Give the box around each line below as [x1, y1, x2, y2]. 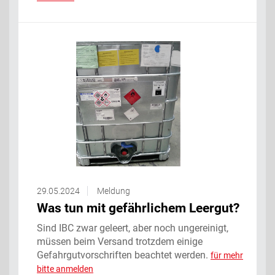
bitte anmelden [37, 263, 93, 274]
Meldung [97, 185, 130, 196]
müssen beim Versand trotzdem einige [37, 235, 203, 247]
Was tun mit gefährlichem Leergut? [37, 200, 239, 215]
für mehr [211, 250, 243, 260]
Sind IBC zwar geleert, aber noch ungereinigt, [37, 222, 228, 234]
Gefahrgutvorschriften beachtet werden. [37, 249, 211, 261]
